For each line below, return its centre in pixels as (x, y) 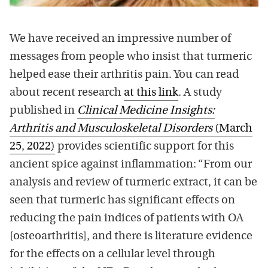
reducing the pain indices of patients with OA (127, 219)
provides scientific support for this (144, 147)
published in (43, 111)
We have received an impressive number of (120, 39)
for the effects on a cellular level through (112, 255)
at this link (151, 93)
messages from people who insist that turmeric (131, 57)
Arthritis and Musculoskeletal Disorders (111, 129)
